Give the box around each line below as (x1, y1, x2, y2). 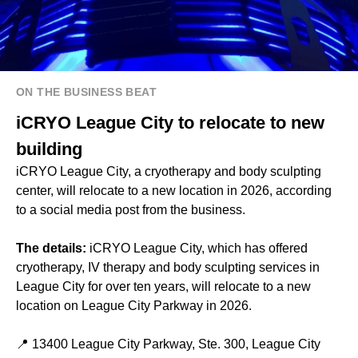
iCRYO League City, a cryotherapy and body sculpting (16, 165, 321, 179)
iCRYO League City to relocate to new (16, 113, 324, 133)
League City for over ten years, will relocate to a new (16, 280, 311, 294)
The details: (16, 241, 89, 256)
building (16, 139, 82, 160)
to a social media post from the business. (16, 203, 245, 217)
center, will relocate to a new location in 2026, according (16, 184, 332, 198)
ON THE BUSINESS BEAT (16, 86, 157, 99)
